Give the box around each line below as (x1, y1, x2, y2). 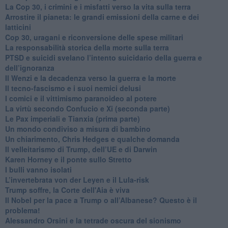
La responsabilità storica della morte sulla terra (5, 42, 169, 52)
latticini (5, 21, 31, 32)
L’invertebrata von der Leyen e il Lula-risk (5, 174, 149, 185)
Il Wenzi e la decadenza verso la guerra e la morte (5, 72, 176, 83)
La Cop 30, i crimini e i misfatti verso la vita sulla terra (5, 1, 191, 12)
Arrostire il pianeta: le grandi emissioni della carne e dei (5, 11, 199, 22)
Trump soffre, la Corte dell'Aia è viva (5, 184, 130, 195)
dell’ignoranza (5, 62, 54, 73)
